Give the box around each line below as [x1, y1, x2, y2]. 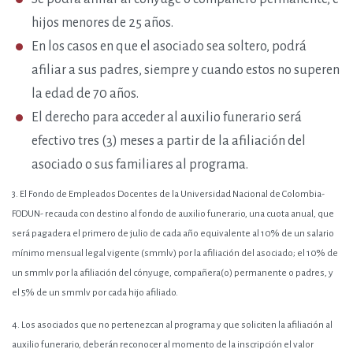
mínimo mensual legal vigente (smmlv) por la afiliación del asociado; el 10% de [12, 248, 338, 258]
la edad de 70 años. [32, 87, 139, 101]
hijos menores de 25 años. [32, 16, 173, 30]
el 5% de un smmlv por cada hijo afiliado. [12, 288, 178, 298]
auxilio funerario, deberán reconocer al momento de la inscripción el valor [12, 340, 314, 350]
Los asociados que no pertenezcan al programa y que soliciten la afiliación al [20, 320, 333, 330]
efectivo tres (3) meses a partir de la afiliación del [32, 134, 306, 148]
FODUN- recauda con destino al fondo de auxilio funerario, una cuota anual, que [12, 209, 334, 219]
